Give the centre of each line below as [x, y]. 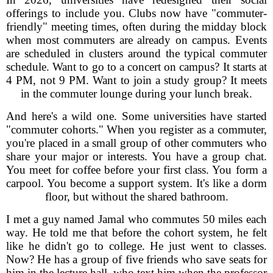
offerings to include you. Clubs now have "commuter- [136, 13]
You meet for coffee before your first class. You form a [136, 170]
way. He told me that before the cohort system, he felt [136, 232]
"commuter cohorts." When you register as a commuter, [136, 129]
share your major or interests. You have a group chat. [136, 156]
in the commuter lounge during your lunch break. [136, 94]
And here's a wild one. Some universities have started [136, 116]
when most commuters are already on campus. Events [136, 40]
